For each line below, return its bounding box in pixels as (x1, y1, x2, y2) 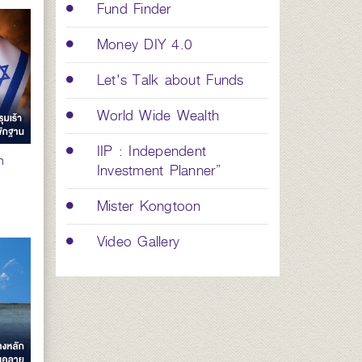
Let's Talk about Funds (96, 69, 244, 91)
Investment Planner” (96, 159, 221, 182)
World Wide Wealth (96, 104, 220, 127)
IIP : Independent (96, 140, 207, 162)
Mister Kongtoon (96, 195, 201, 217)
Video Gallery (96, 230, 180, 253)
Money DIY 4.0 (96, 33, 193, 56)
